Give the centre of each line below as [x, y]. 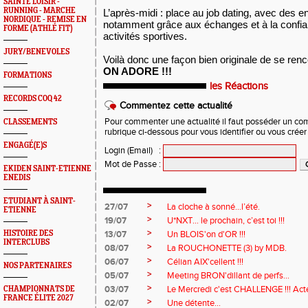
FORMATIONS [27, 75]
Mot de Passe [131, 164]
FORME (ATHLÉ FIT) [38, 29]
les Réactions [239, 86]
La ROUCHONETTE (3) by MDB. [227, 248]
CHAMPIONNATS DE [39, 289]
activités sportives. [145, 36]
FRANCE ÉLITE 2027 [38, 298]
